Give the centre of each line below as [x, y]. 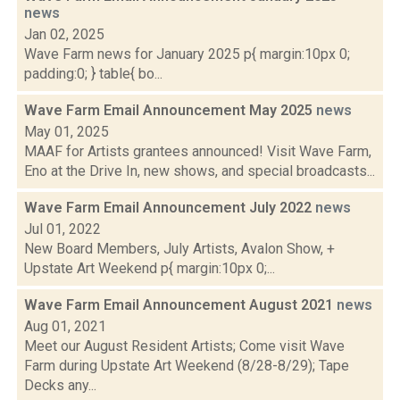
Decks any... [60, 385]
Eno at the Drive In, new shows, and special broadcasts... [200, 171]
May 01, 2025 [67, 132]
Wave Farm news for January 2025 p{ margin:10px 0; [187, 54]
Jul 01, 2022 [62, 229]
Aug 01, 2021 [65, 326]
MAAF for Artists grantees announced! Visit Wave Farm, [198, 151]
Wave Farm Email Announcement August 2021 [180, 305]
